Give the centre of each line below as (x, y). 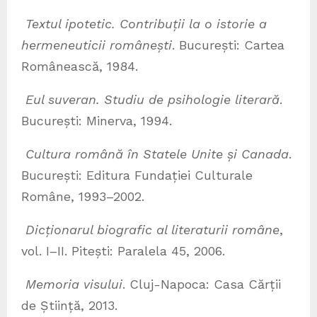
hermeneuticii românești (97, 45)
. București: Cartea (228, 45)
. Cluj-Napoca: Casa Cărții (202, 284)
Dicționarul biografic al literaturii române (152, 230)
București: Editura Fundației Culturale (137, 175)
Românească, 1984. (80, 67)
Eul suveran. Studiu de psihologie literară (152, 100)
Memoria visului (74, 284)
